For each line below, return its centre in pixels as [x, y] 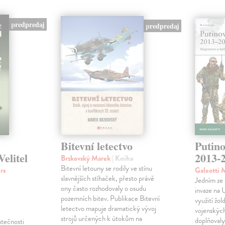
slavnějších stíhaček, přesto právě [107, 179]
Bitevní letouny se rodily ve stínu [106, 168]
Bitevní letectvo [96, 146]
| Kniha [122, 158]
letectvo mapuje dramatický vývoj [108, 209]
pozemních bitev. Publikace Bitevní [110, 199]
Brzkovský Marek [86, 158]
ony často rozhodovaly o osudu [103, 189]
